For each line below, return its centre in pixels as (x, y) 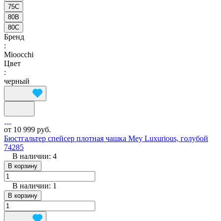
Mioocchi (19, 55)
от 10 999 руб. (27, 130)
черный (17, 81)
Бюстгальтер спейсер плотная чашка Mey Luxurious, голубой (106, 139)
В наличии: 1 (35, 186)
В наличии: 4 (35, 156)
